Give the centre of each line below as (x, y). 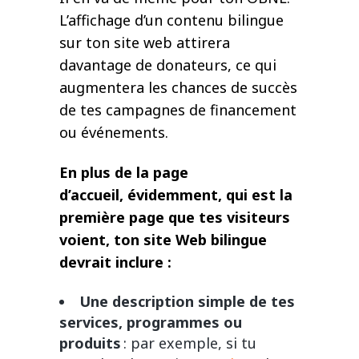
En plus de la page (124, 173)
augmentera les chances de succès (178, 88)
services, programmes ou (151, 323)
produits (90, 343)
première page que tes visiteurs (175, 218)
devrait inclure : (117, 262)
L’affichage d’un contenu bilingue (171, 20)
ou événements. (114, 133)
